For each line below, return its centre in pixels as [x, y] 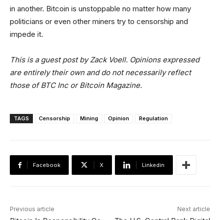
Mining [89, 118]
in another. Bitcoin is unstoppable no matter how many [100, 9]
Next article [193, 209]
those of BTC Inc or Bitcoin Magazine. [76, 85]
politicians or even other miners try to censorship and [99, 21]
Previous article [32, 209]
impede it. [27, 34]
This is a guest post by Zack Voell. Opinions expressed [105, 60]
